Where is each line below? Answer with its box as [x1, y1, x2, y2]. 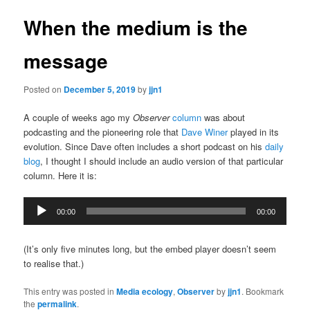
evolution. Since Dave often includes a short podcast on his [24, 140, 266, 154]
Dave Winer [181, 125, 228, 139]
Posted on [24, 83, 64, 95]
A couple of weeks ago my [24, 111, 134, 125]
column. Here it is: [24, 169, 98, 183]
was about [201, 111, 246, 125]
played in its [228, 125, 280, 139]
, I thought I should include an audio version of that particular [40, 154, 284, 168]
